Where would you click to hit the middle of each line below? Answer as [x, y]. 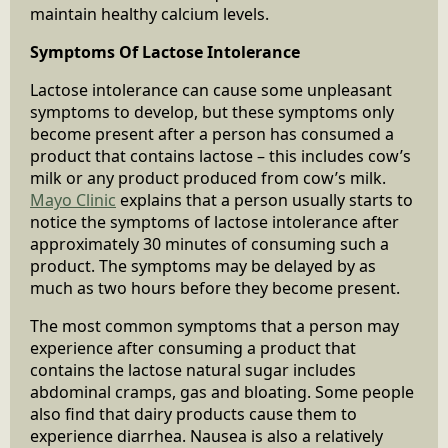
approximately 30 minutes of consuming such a [209, 243]
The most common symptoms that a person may [214, 325]
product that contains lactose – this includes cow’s [220, 155]
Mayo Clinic [73, 199]
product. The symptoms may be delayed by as [203, 265]
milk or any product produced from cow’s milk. [208, 177]
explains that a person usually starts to [264, 199]
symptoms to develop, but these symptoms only [212, 111]
